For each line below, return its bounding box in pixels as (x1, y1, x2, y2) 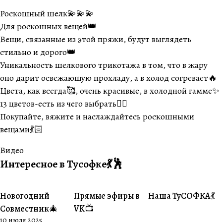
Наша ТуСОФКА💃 (148, 190, 215, 202)
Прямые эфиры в (74, 190, 140, 202)
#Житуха (86, 192, 114, 202)
